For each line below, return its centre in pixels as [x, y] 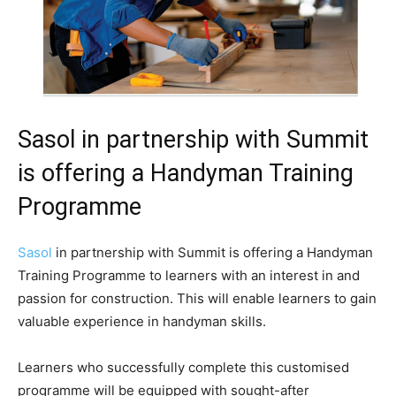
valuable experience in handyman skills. [142, 321]
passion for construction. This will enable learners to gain [197, 298]
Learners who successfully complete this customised [183, 367]
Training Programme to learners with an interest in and [189, 275]
